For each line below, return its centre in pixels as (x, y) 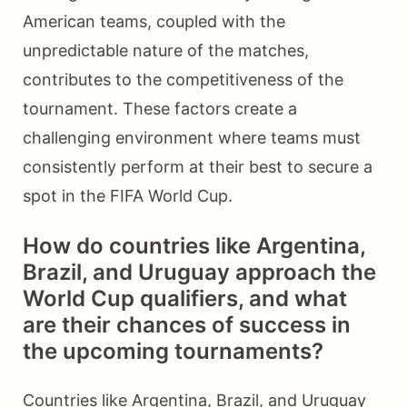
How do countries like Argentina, (194, 246)
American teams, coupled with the (154, 22)
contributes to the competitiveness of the (183, 80)
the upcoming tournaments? (173, 352)
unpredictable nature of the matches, (166, 51)
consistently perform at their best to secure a (198, 167)
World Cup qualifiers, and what (185, 299)
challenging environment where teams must (192, 138)
